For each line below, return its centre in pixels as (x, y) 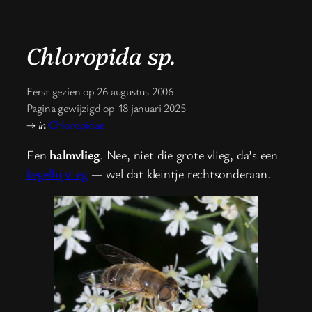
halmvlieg (75, 155)
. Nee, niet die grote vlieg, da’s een (189, 155)
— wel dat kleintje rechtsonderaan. (179, 174)
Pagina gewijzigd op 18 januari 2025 (106, 108)
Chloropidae (76, 124)
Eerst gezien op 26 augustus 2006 (100, 91)
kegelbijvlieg (57, 174)
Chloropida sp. (101, 54)
